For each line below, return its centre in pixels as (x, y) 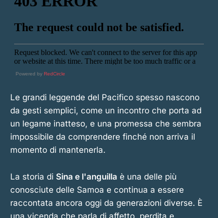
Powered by (29, 74)
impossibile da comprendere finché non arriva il (102, 137)
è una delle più (147, 176)
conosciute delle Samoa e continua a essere (97, 190)
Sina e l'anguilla (86, 176)
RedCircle (54, 74)
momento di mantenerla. (58, 150)
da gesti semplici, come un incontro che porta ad (106, 111)
